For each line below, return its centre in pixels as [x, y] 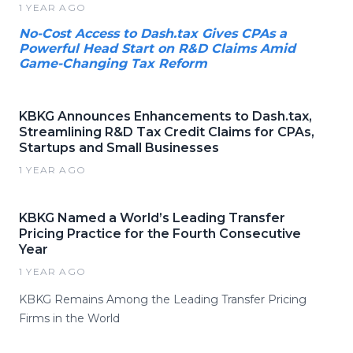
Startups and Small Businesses [119, 147]
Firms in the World [69, 318]
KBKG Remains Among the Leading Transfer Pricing [163, 299]
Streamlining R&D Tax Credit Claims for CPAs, [167, 132]
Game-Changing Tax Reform [113, 63]
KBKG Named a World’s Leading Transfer [152, 217]
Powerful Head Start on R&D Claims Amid [157, 48]
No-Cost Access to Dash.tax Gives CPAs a [153, 33]
